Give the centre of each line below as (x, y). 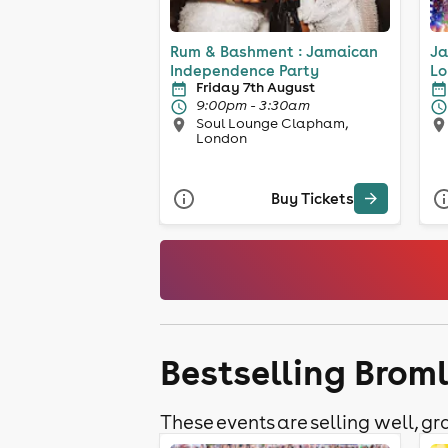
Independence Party (244, 70)
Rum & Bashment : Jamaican (274, 51)
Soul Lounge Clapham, (272, 122)
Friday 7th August (255, 86)
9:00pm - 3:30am (253, 104)
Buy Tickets (312, 199)
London (221, 137)
